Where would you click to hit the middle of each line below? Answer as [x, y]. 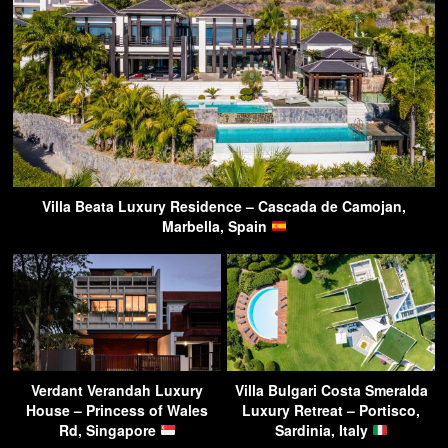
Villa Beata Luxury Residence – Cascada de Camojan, [224, 205]
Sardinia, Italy [323, 429]
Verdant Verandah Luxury [117, 389]
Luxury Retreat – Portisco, [331, 409]
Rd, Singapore [109, 429]
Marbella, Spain [216, 225]
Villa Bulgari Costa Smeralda [331, 389]
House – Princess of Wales [117, 409]
